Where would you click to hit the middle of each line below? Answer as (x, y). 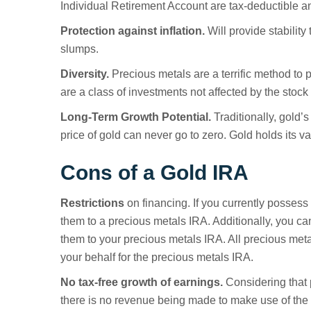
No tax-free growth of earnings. (142, 282)
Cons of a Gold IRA (154, 173)
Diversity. (85, 74)
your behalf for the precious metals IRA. (157, 257)
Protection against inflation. (133, 31)
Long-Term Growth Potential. (136, 117)
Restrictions (92, 203)
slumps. (79, 49)
